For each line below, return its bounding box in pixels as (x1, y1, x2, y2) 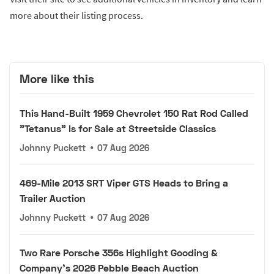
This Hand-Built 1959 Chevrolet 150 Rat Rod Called (20, 107, 248, 119)
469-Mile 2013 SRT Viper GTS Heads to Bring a (20, 177, 228, 189)
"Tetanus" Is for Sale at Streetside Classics (20, 122, 216, 135)
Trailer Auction (20, 192, 86, 204)
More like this (20, 71, 94, 86)
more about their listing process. (10, 9, 143, 21)
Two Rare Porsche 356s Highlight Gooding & (20, 246, 218, 259)
